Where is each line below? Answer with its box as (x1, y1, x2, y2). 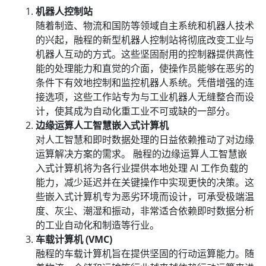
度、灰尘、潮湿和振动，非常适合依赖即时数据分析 (36, 204, 254, 217)
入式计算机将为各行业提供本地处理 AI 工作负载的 (36, 161, 248, 175)
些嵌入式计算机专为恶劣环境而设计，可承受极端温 (36, 189, 254, 203)
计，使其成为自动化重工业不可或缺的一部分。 (36, 104, 235, 118)
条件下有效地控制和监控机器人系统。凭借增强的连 (36, 75, 254, 89)
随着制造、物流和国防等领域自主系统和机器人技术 (36, 18, 254, 32)
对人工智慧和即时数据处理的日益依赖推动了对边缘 (36, 132, 254, 146)
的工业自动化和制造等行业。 (36, 218, 159, 232)
